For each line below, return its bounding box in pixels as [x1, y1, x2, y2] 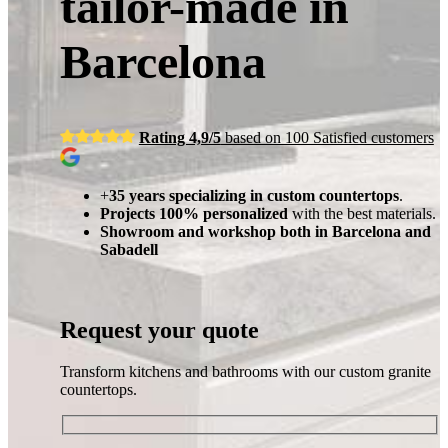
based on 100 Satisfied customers [220, 128, 434, 146]
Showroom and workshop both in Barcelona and [99, 222, 431, 240]
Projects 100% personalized [99, 204, 288, 222]
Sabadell [99, 240, 158, 258]
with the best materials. [287, 204, 436, 222]
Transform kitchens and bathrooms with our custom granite [59, 363, 431, 381]
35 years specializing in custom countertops [108, 186, 399, 204]
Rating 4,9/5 [138, 128, 221, 146]
